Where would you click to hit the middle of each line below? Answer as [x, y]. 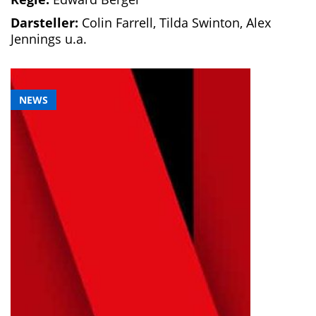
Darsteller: [46, 23]
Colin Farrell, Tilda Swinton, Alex [176, 23]
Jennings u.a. [49, 39]
